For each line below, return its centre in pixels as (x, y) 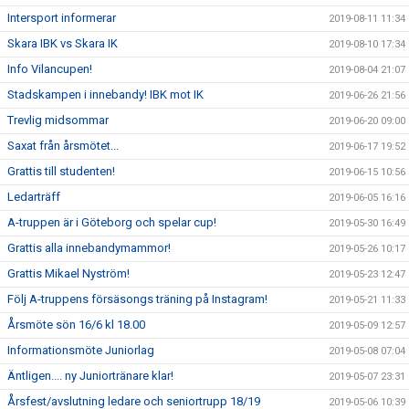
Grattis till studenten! (61, 171)
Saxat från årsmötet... (63, 146)
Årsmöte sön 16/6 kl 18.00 (76, 325)
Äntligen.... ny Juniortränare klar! (90, 376)
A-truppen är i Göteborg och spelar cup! (112, 222)
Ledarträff (34, 197)
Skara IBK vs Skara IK (63, 43)
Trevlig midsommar (58, 120)
